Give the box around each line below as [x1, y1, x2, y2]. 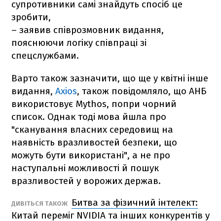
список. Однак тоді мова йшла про [11, 110, 166, 122]
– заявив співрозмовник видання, [11, 24, 164, 36]
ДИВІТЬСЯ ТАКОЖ [11, 199, 69, 207]
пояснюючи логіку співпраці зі [11, 37, 147, 48]
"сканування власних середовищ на [11, 123, 173, 135]
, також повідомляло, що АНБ [77, 85, 206, 97]
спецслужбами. [11, 49, 79, 61]
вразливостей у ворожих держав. [11, 175, 161, 186]
